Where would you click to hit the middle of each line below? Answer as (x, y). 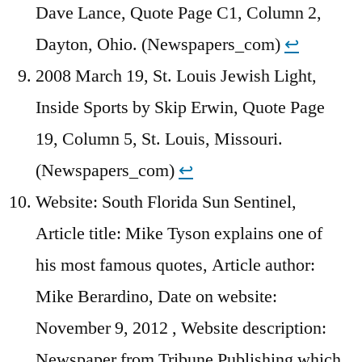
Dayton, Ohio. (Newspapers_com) (160, 44)
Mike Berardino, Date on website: (156, 296)
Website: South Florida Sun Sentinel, (166, 202)
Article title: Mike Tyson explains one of (179, 233)
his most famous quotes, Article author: (175, 265)
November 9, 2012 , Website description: (181, 328)
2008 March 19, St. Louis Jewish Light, (176, 76)
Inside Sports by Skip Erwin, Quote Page (180, 107)
